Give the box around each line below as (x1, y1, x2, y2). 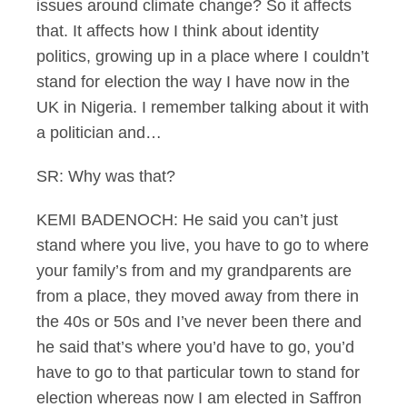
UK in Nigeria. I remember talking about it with (36, 98, 369, 116)
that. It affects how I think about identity (36, 22, 319, 40)
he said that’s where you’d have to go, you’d (36, 338, 354, 356)
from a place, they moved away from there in (36, 287, 359, 305)
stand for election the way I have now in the (36, 73, 350, 91)
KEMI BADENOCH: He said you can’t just (36, 211, 338, 229)
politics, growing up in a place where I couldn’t (36, 47, 369, 65)
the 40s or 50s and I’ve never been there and (36, 313, 362, 331)
